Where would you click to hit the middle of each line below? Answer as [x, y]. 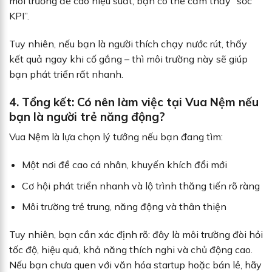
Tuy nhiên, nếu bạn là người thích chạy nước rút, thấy [128, 44]
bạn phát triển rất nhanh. [66, 74]
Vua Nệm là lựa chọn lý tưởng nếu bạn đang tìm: [116, 137]
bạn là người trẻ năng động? [87, 116]
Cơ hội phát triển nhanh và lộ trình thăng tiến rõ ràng [141, 185]
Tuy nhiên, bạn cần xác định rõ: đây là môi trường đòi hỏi [136, 235]
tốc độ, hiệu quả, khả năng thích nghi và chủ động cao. [131, 250]
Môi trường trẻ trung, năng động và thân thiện [124, 207]
